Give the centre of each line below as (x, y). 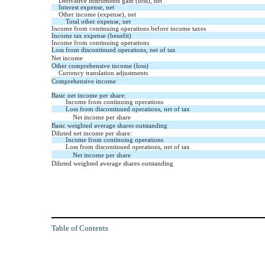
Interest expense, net (86, 8)
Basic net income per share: (89, 96)
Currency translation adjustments (103, 73)
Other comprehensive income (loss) (100, 66)
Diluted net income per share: (92, 134)
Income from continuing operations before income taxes (129, 29)
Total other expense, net (98, 22)
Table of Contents (80, 228)
